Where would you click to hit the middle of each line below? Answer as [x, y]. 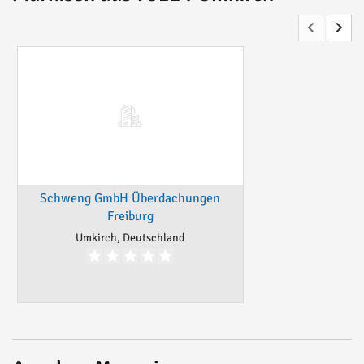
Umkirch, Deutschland [130, 238]
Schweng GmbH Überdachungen [130, 199]
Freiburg [130, 217]
